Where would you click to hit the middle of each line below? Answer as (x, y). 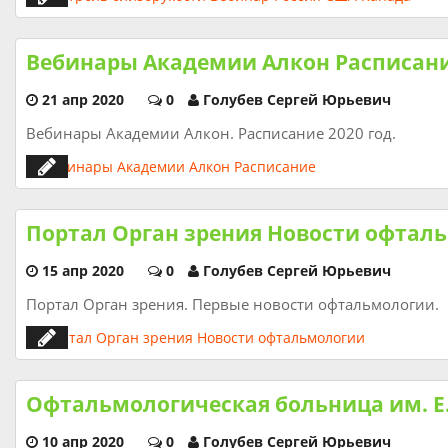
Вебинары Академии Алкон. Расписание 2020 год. (211, 133)
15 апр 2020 (83, 270)
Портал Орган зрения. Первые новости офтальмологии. (232, 304)
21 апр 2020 (83, 99)
